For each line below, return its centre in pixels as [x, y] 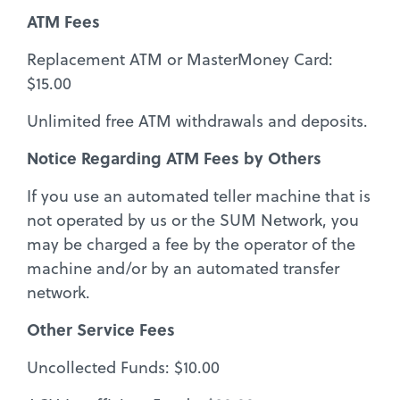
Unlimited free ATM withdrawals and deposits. [197, 121]
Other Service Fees [101, 329]
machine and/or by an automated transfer [183, 268]
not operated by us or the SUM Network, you [193, 220]
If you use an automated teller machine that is [199, 196]
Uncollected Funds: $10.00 [123, 367]
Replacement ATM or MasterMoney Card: [180, 59]
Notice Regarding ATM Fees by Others [174, 158]
